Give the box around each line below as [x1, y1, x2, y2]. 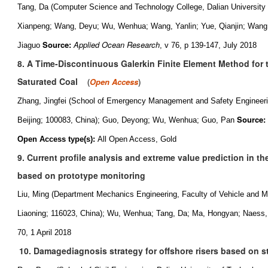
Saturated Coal [17, 75, 78, 87]
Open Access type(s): [17, 135, 98, 144]
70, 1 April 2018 [17, 228, 71, 237]
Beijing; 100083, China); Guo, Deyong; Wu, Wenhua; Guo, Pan [17, 115, 234, 124]
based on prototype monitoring [17, 169, 145, 181]
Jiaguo [17, 41, 40, 50]
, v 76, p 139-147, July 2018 [160, 41, 257, 50]
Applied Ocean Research [74, 39, 160, 50]
